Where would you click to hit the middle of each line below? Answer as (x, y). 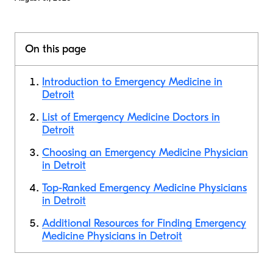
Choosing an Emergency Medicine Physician (145, 153)
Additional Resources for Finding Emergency (144, 223)
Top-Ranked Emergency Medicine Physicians (144, 188)
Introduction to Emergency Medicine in (132, 82)
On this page (55, 49)
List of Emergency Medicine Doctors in (131, 117)
